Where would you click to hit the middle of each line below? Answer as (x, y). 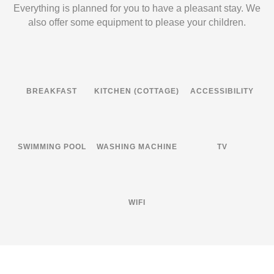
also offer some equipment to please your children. (137, 22)
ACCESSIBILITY (222, 91)
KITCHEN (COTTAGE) (137, 91)
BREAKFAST (52, 91)
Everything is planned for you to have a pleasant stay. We (137, 8)
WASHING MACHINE (137, 147)
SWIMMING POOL (52, 147)
